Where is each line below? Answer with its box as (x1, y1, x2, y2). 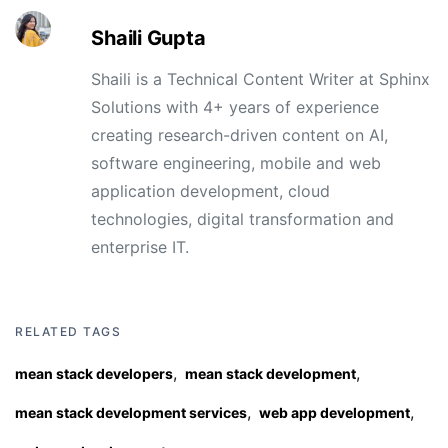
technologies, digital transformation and (91, 209, 395, 230)
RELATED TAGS (15, 324, 121, 340)
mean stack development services (15, 404, 247, 422)
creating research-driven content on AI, (91, 125, 389, 146)
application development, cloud (91, 181, 331, 202)
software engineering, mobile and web (91, 153, 382, 174)
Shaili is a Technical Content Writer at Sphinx (91, 69, 431, 90)
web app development (259, 404, 410, 422)
